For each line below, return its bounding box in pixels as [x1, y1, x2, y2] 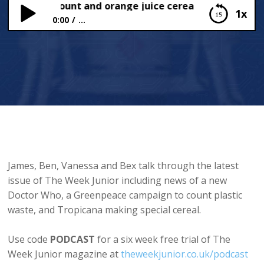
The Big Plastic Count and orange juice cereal [18, 41, 225, 54]
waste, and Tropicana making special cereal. [8, 203, 204, 217]
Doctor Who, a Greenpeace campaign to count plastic [8, 189, 243, 202]
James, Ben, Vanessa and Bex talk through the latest [8, 159, 239, 173]
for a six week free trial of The [95, 233, 231, 246]
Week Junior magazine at [8, 247, 121, 261]
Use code [8, 233, 51, 246]
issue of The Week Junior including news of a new [8, 174, 227, 187]
